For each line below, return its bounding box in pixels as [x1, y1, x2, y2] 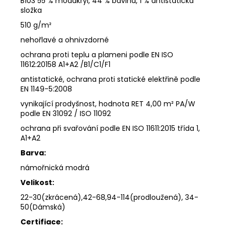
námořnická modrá [20, 162, 89, 173]
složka [20, 5, 42, 15]
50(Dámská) [20, 201, 65, 212]
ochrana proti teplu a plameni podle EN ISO [20, 49, 173, 60]
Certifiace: [20, 216, 63, 227]
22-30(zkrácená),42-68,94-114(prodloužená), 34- [20, 192, 198, 202]
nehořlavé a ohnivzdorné [20, 34, 111, 45]
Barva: [20, 147, 46, 158]
